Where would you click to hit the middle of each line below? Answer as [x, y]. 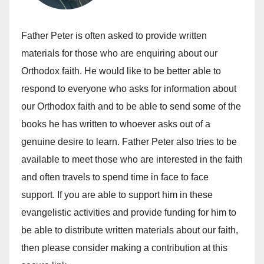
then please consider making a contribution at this [124, 247]
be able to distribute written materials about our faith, [130, 230]
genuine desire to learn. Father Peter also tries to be [129, 141]
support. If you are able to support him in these [117, 194]
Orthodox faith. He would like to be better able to [121, 71]
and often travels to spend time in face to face [115, 177]
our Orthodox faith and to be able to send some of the [131, 106]
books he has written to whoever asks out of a [116, 124]
